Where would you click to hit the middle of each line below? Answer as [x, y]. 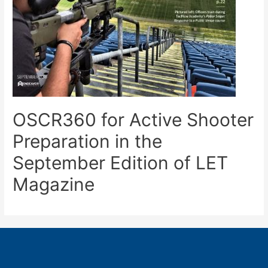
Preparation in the [88, 141]
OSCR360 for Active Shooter [133, 120]
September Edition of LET [121, 163]
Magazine [54, 185]
